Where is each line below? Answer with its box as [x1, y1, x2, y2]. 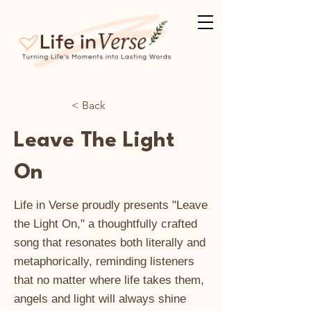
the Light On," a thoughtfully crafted [14, 217, 197, 230]
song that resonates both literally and [14, 236, 205, 249]
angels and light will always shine [14, 292, 186, 305]
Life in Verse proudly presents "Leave [14, 199, 208, 212]
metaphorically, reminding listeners [14, 255, 194, 268]
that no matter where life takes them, [14, 274, 204, 287]
